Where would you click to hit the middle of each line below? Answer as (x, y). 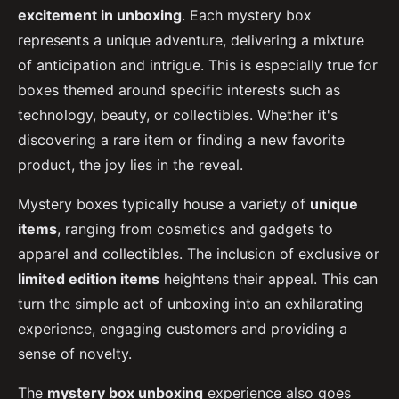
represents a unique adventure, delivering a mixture (191, 40)
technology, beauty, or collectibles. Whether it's (178, 115)
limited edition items (89, 279)
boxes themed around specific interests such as (179, 90)
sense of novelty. (75, 354)
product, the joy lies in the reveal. (130, 165)
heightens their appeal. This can (269, 279)
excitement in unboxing (100, 15)
